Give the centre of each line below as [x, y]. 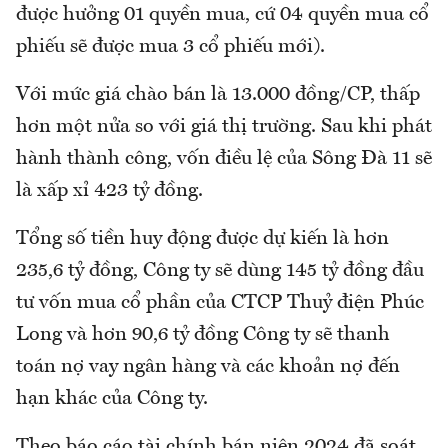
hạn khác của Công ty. [112, 399]
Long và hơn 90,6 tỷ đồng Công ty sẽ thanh [203, 335]
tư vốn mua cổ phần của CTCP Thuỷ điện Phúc [220, 303]
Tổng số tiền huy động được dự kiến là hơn [202, 239]
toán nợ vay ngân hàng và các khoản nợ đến [208, 367]
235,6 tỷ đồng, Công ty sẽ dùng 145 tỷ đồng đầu [220, 271]
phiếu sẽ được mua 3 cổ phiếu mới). [170, 47]
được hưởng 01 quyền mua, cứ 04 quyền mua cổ [222, 15]
